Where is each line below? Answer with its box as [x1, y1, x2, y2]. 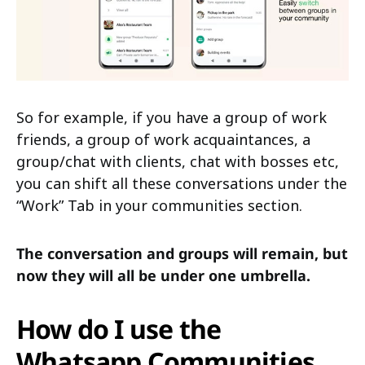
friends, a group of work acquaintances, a [16, 129, 310, 149]
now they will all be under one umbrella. [16, 265, 310, 285]
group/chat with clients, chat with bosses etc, [16, 151, 339, 171]
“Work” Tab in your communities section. [16, 195, 302, 215]
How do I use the [16, 310, 222, 346]
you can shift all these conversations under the [16, 173, 347, 193]
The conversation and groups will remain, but [16, 243, 348, 263]
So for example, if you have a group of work [16, 107, 327, 127]
